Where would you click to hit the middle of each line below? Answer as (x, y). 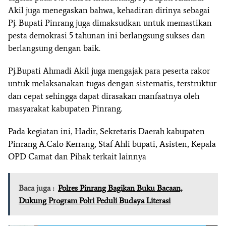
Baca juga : (36, 188)
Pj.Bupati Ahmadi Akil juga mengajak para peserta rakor (109, 70)
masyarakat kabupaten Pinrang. (65, 108)
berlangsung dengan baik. (54, 48)
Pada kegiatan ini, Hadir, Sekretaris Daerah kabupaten (106, 131)
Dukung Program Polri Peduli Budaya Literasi (95, 200)
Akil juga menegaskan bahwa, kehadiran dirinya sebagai (109, 10)
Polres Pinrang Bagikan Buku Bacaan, (120, 188)
